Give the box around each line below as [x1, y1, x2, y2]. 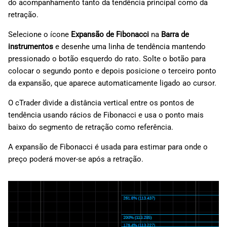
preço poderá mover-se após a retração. [8, 155, 143, 164]
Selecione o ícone [8, 30, 71, 40]
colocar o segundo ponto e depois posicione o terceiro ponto [8, 66, 216, 76]
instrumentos [8, 42, 53, 52]
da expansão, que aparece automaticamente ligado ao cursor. [8, 79, 216, 88]
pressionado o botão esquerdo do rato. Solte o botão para [8, 54, 206, 64]
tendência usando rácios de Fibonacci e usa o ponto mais [8, 110, 204, 120]
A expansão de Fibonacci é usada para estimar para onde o [8, 142, 208, 152]
